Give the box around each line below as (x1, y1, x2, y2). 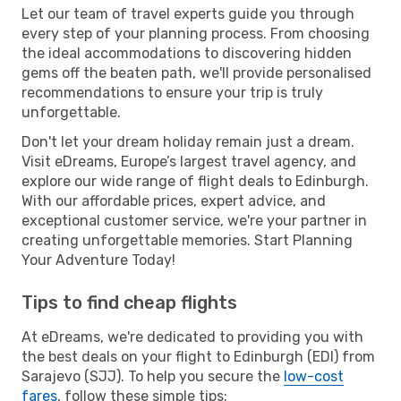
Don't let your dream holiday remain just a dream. (21, 132, 354, 150)
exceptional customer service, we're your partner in (21, 211, 367, 229)
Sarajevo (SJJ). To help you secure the (21, 367, 284, 385)
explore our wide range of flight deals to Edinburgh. (21, 172, 369, 190)
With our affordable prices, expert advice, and (21, 192, 326, 209)
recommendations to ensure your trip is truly (21, 83, 323, 101)
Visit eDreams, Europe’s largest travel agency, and (21, 152, 356, 170)
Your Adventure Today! (21, 251, 175, 269)
